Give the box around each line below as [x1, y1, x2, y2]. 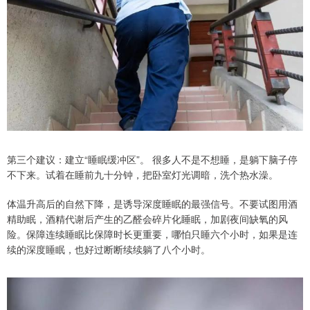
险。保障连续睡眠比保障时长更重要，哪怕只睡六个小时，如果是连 [7, 226, 298, 241]
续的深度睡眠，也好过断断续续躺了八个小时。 [7, 241, 210, 256]
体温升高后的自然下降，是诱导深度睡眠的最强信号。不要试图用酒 [7, 196, 298, 210]
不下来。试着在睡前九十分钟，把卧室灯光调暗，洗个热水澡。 [7, 167, 278, 181]
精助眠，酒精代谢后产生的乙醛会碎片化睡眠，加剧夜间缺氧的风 [7, 211, 288, 226]
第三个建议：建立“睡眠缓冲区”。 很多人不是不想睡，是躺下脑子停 [7, 152, 298, 166]
